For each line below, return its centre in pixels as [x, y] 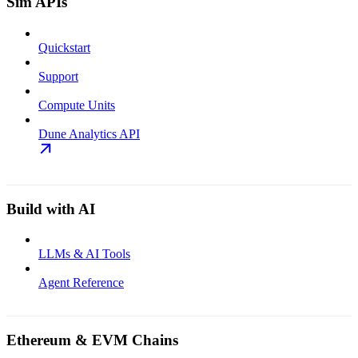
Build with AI [51, 209]
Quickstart [64, 48]
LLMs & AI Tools [84, 254]
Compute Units [77, 105]
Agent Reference [81, 283]
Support [58, 77]
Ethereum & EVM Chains [92, 340]
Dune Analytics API [89, 134]
